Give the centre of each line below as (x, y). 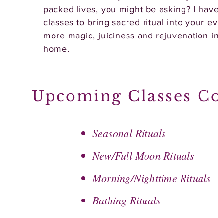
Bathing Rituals (127, 200)
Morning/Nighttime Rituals (152, 178)
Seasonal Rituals (129, 133)
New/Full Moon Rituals (144, 155)
